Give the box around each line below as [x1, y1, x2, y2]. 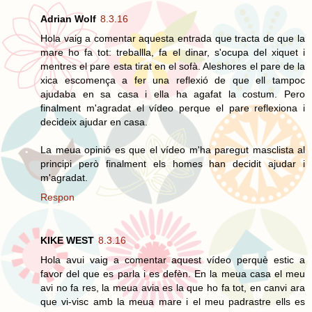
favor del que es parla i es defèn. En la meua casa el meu [40, 267, 305, 279]
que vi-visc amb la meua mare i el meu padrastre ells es [40, 295, 305, 307]
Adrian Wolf [40, 13, 96, 24]
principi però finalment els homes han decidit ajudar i [40, 157, 305, 169]
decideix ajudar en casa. [40, 116, 148, 127]
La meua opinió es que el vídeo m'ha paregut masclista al [40, 143, 305, 155]
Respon [40, 191, 75, 203]
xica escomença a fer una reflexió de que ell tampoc [40, 74, 305, 86]
